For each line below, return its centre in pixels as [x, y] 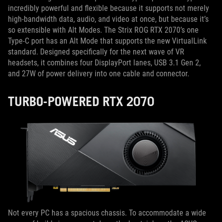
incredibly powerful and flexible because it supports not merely [109, 8]
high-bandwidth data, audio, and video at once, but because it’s [108, 19]
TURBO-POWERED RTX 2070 [81, 101]
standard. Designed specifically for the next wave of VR [96, 52]
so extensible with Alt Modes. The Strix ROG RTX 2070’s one [103, 30]
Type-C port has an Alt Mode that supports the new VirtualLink [107, 41]
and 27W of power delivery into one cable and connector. [99, 73]
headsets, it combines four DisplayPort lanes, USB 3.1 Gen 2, [104, 62]
